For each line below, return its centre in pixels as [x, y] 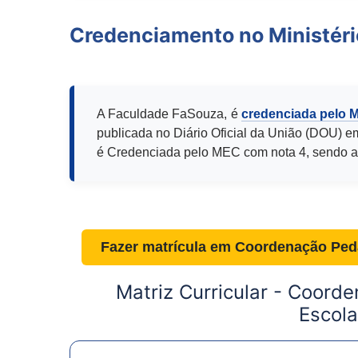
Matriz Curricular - [202, 292]
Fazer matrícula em [168, 247]
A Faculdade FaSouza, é [169, 114]
